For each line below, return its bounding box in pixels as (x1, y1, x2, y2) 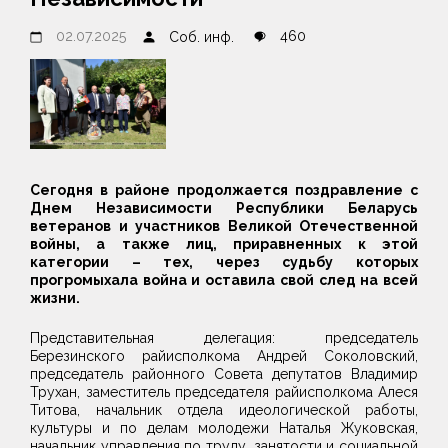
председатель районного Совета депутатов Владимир (30, 366, 418, 383)
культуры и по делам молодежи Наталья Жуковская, (30, 420, 418, 437)
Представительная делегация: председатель (30, 330, 418, 347)
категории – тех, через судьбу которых (30, 254, 418, 271)
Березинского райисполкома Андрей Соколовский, (30, 348, 418, 365)
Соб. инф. (169, 29, 234, 46)
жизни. (30, 290, 80, 307)
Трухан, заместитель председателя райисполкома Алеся (30, 384, 418, 401)
